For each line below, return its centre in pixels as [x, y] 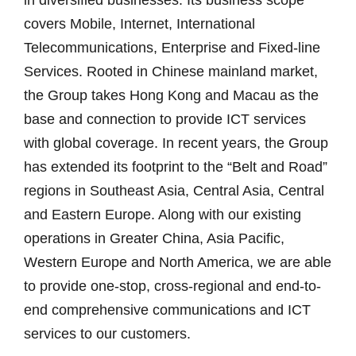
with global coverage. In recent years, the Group [176, 143]
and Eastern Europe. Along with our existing [163, 215]
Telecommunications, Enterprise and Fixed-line [172, 48]
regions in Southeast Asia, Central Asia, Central [174, 191]
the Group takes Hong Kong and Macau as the [171, 95]
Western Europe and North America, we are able [178, 262]
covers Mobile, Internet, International [139, 24]
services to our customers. [107, 334]
